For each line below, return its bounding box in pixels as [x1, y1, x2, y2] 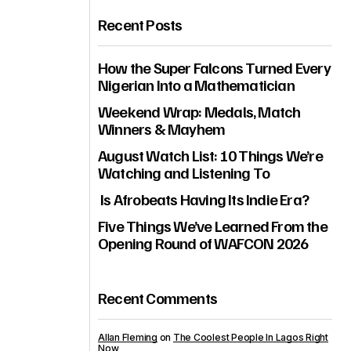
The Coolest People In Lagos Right [172, 331, 329, 343]
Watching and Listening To [98, 162, 270, 183]
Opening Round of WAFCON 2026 [98, 233, 309, 253]
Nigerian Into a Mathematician [98, 74, 295, 95]
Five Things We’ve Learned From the [98, 215, 327, 236]
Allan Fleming [98, 331, 157, 343]
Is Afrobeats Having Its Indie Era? [98, 189, 309, 209]
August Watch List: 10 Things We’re [98, 145, 323, 165]
